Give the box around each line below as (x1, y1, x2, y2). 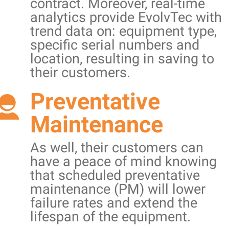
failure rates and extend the (30, 194, 197, 211)
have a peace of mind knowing (30, 153, 217, 170)
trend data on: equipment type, (30, 22, 217, 39)
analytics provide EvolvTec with (30, 9, 222, 26)
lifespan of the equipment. (30, 208, 191, 225)
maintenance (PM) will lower (30, 180, 205, 197)
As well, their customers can (30, 139, 203, 156)
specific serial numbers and (30, 36, 199, 53)
